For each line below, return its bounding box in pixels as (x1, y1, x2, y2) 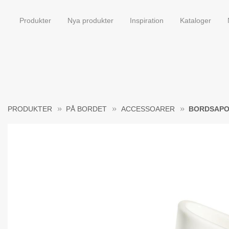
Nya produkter (67, 16, 113, 25)
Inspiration (130, 16, 164, 25)
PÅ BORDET (66, 105, 107, 113)
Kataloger (180, 16, 211, 25)
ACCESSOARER (121, 105, 175, 113)
